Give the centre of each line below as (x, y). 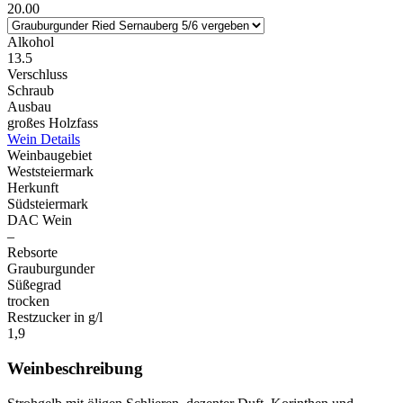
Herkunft (33, 188)
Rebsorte (32, 253)
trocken (28, 301)
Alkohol (31, 42)
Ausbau (29, 107)
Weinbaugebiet (49, 156)
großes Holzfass (53, 123)
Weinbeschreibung (75, 369)
